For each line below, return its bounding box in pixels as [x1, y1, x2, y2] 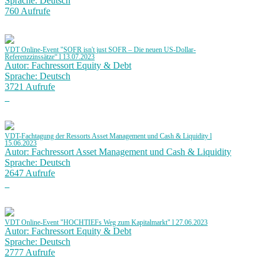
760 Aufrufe [5, 6, 50, 17]
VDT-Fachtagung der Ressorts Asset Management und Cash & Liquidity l [5, 132, 212, 140]
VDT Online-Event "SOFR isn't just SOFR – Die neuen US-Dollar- [5, 46, 196, 54]
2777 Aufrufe [5, 247, 55, 258]
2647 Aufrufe [5, 168, 55, 179]
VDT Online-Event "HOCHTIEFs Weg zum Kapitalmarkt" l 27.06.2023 [5, 219, 208, 227]
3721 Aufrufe [5, 82, 55, 92]
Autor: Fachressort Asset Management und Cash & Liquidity [5, 147, 231, 157]
